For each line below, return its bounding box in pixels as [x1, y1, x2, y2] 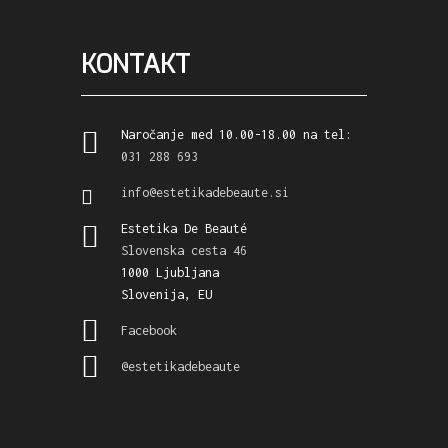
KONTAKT [81, 48, 191, 81]
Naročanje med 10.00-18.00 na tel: [121, 127, 353, 142]
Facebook [121, 323, 178, 338]
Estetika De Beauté [121, 221, 248, 236]
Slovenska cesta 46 [121, 243, 248, 258]
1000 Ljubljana [121, 265, 220, 280]
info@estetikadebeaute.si [121, 185, 290, 200]
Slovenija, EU [121, 287, 213, 302]
